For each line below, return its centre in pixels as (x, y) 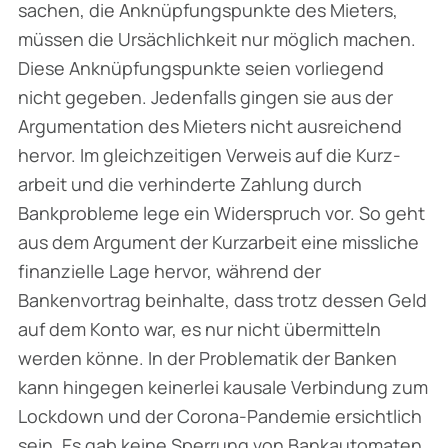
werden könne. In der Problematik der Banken (207, 357)
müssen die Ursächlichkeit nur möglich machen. (217, 38)
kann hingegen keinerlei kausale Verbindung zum (223, 386)
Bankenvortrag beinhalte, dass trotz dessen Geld (222, 299)
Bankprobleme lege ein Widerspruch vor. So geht (221, 212)
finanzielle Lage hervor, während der (169, 270)
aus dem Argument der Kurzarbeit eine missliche (218, 241)
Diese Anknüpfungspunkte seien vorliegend (201, 67)
